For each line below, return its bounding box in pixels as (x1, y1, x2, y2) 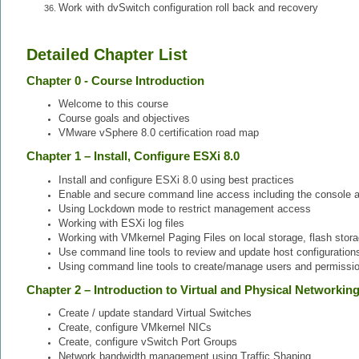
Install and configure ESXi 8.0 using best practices (58, 173, 294, 186)
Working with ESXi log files (58, 216, 184, 229)
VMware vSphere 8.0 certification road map (58, 127, 259, 139)
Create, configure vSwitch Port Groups (58, 335, 237, 348)
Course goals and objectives (58, 112, 190, 125)
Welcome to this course (58, 98, 168, 111)
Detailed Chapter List (26, 45, 188, 63)
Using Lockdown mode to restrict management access (58, 202, 311, 215)
